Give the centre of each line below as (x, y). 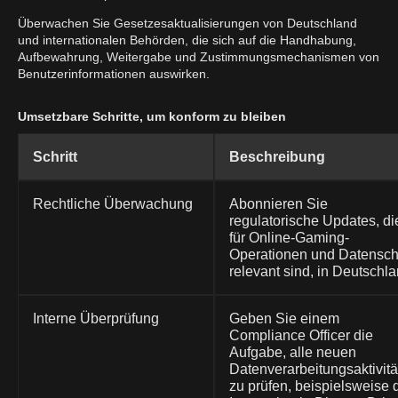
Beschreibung (277, 156)
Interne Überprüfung (96, 318)
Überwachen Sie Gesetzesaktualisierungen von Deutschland (187, 23)
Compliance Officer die (301, 335)
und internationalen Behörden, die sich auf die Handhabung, (187, 40)
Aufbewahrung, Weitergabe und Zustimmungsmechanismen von (199, 56)
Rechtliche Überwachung (113, 203)
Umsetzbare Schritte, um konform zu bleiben (152, 116)
